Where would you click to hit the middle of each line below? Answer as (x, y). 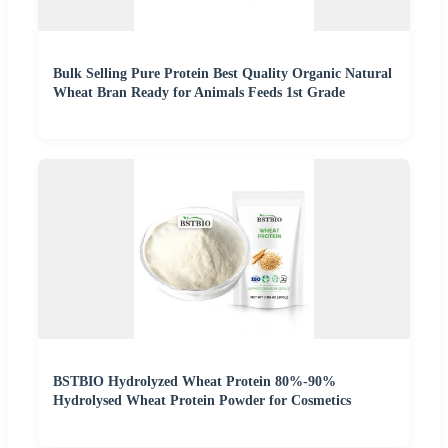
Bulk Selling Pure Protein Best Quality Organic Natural (222, 74)
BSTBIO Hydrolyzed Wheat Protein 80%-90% (194, 382)
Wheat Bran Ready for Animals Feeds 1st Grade (199, 93)
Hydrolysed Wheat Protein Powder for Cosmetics (202, 401)
